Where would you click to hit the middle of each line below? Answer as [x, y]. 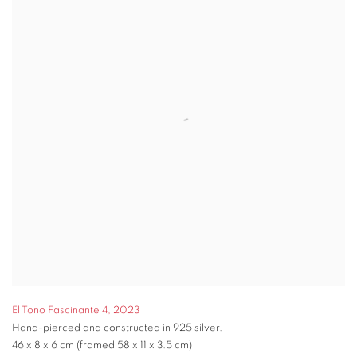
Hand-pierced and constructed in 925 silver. [117, 328]
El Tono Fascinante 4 [60, 311]
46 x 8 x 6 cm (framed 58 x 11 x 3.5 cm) [102, 346]
